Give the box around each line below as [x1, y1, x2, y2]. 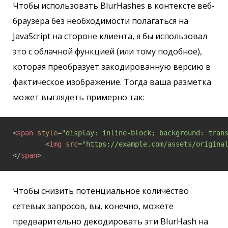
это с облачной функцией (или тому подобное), [13, 46, 202, 58]
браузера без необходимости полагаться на [13, 15, 188, 27]
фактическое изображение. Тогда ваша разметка [13, 76, 211, 88]
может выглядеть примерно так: [13, 92, 145, 103]
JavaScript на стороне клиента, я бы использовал [13, 31, 207, 42]
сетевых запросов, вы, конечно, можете [13, 201, 174, 212]
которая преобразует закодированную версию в [13, 61, 211, 73]
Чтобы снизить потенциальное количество [13, 185, 189, 197]
